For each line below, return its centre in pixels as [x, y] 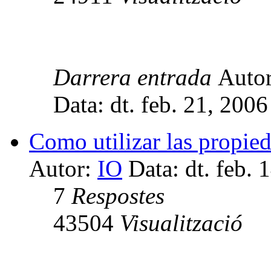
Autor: [63, 168]
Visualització [181, 223]
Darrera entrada [135, 77]
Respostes [118, 195]
